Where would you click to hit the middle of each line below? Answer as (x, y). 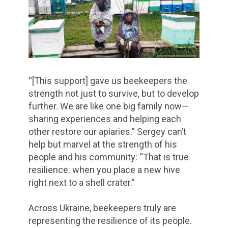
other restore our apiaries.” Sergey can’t (107, 131)
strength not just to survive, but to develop (114, 93)
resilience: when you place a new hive (104, 169)
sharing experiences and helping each (105, 119)
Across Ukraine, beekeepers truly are (102, 208)
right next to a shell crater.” (82, 182)
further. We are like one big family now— (109, 106)
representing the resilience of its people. (110, 220)
